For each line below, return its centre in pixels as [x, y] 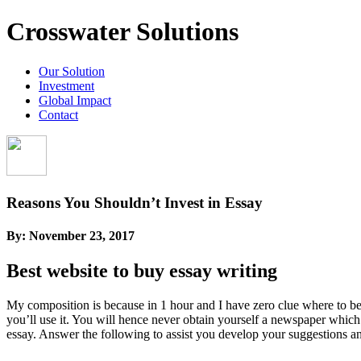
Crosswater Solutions [122, 32]
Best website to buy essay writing [142, 271]
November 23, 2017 [82, 235]
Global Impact [75, 100]
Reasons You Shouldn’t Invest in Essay [135, 202]
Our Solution [72, 71]
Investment [66, 85]
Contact [58, 114]
